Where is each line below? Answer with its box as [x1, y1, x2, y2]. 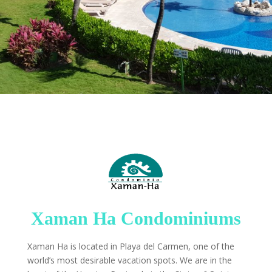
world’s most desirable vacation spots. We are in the [27, 254, 232, 267]
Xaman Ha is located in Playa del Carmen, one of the [27, 240, 234, 253]
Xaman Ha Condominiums [30, 208, 241, 229]
